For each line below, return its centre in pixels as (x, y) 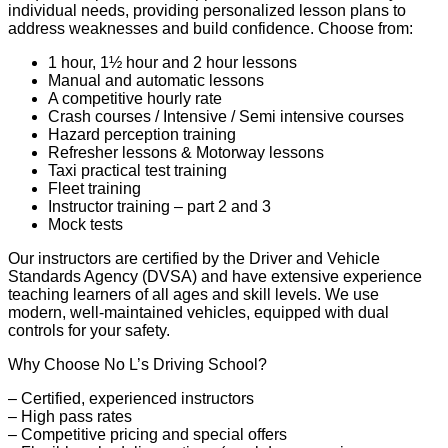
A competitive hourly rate (135, 98)
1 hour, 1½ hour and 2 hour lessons (172, 62)
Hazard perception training (142, 134)
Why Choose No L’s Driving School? (137, 364)
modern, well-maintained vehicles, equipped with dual (198, 312)
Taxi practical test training (137, 170)
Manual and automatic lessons (156, 80)
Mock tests (85, 224)
